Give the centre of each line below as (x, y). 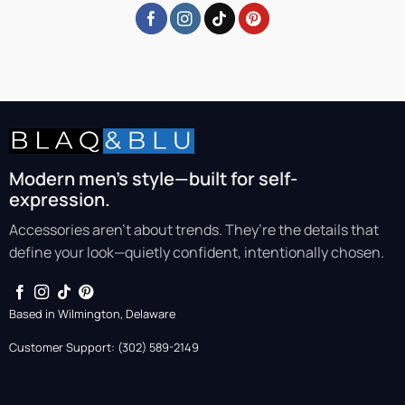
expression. (59, 200)
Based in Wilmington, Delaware (92, 314)
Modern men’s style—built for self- (153, 179)
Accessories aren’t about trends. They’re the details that (193, 230)
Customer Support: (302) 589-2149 (104, 347)
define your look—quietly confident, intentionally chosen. (196, 253)
